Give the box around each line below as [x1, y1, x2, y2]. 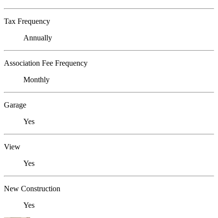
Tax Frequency [4, 17, 50, 26]
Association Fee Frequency [4, 59, 88, 68]
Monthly [23, 75, 50, 84]
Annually [23, 34, 52, 42]
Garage [4, 101, 26, 109]
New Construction [4, 184, 60, 193]
